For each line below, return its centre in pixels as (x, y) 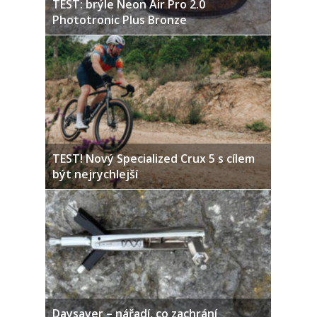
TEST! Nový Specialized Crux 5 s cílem (154, 159)
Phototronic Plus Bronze (120, 20)
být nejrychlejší (95, 174)
